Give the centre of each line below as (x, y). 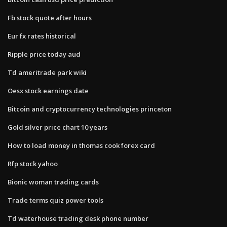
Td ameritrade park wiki (47, 72)
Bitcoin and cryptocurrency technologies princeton (90, 109)
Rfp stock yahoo (33, 163)
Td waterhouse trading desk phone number (78, 218)
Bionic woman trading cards (53, 182)
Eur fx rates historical (42, 36)
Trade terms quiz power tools (55, 200)
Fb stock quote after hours (50, 17)
